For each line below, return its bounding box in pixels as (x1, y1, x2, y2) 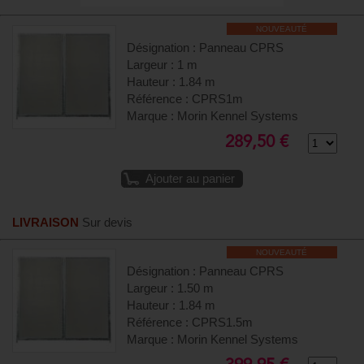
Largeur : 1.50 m (127, 281, 214, 295)
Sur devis (82, 215, 132, 229)
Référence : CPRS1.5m (127, 315, 253, 329)
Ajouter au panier (145, 172, 235, 186)
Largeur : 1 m (127, 58, 198, 71)
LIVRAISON (12, 215, 79, 229)
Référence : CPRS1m (127, 92, 244, 106)
